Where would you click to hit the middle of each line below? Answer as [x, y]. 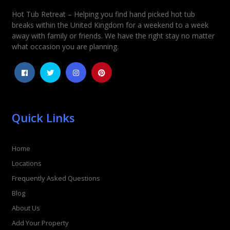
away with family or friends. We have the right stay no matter [113, 35]
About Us [26, 208]
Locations [26, 163]
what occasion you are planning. [65, 46]
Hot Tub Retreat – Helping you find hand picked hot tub [103, 14]
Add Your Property [40, 223]
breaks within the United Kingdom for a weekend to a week [110, 25]
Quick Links [43, 117]
